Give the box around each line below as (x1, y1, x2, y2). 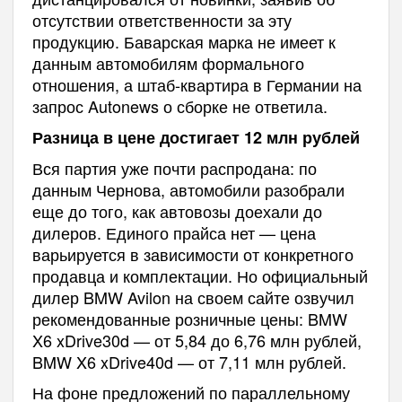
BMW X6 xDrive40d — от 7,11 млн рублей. (31, 349, 346, 373)
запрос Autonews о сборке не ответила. (31, 93, 328, 118)
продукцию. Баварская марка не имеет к (31, 29, 336, 53)
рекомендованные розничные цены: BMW (31, 306, 347, 330)
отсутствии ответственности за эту (31, 7, 292, 31)
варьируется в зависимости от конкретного (31, 241, 354, 266)
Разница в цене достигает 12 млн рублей (31, 125, 360, 149)
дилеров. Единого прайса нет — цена (31, 220, 316, 244)
